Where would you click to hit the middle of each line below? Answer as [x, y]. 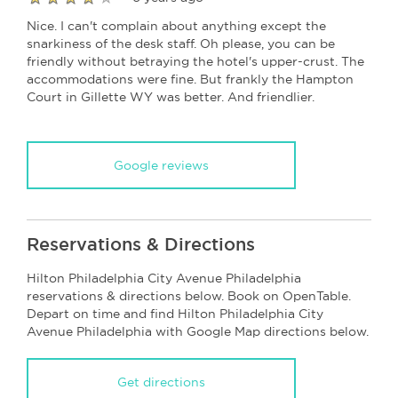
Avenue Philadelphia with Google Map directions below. [198, 331]
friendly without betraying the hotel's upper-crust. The [195, 61]
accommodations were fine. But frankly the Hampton [190, 79]
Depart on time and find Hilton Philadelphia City [175, 313]
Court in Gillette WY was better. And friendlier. [171, 96]
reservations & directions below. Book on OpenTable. [189, 295]
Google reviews [161, 165]
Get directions [161, 382]
